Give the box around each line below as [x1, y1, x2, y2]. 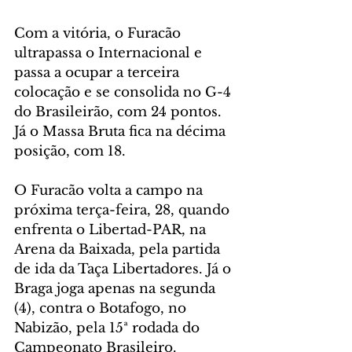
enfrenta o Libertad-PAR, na [14, 221, 210, 238]
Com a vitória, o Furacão [14, 24, 185, 42]
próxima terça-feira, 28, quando [14, 201, 233, 218]
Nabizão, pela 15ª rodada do [14, 319, 203, 336]
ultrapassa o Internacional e [14, 44, 206, 61]
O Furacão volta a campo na [14, 181, 207, 199]
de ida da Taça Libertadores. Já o [14, 260, 235, 277]
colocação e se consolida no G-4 [14, 83, 235, 101]
